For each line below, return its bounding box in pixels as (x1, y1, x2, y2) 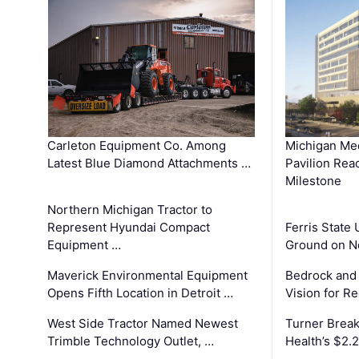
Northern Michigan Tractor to (47, 202, 213, 217)
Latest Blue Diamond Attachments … (47, 155, 252, 171)
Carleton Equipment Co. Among (47, 138, 227, 153)
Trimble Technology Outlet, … (47, 333, 215, 349)
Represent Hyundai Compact (47, 220, 211, 235)
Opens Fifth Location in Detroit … (47, 285, 234, 301)
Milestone (284, 173, 341, 189)
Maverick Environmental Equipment (47, 268, 248, 283)
